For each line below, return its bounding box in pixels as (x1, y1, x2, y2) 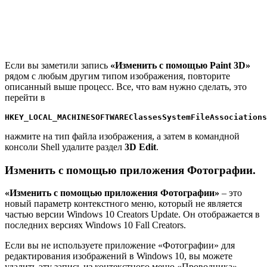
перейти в (5, 92, 45, 103)
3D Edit (125, 141, 156, 152)
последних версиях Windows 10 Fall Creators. (5, 220, 186, 231)
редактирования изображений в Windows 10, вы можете (5, 251, 232, 262)
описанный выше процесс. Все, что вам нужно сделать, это (5, 81, 247, 92)
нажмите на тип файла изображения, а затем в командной (5, 131, 240, 141)
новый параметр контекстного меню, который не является (5, 198, 242, 209)
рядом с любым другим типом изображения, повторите (5, 70, 230, 81)
